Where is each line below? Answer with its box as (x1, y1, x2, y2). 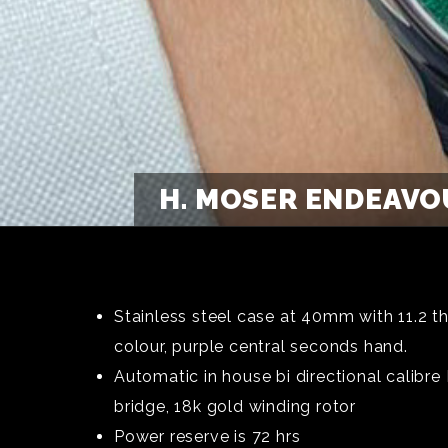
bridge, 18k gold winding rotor (114, 397, 357, 416)
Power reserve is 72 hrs (114, 427, 301, 446)
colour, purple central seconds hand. (114, 337, 408, 356)
